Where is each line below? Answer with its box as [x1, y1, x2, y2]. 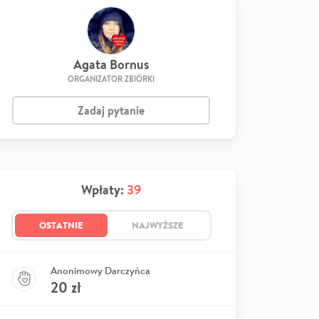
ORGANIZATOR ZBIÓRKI [68, 73, 155, 85]
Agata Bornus [73, 55, 149, 73]
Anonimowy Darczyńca [51, 263, 150, 277]
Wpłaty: [81, 180, 127, 199]
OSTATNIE [38, 218, 83, 231]
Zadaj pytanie [78, 102, 145, 118]
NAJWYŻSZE [131, 218, 184, 231]
